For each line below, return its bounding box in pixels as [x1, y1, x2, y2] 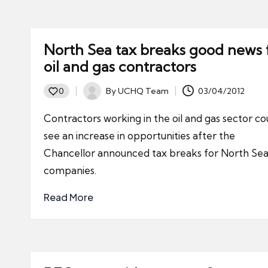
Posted [83, 92, 111, 103]
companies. [44, 164, 96, 176]
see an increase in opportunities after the [44, 129, 235, 142]
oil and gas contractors [44, 57, 196, 75]
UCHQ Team [118, 85, 169, 96]
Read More [44, 191, 93, 203]
